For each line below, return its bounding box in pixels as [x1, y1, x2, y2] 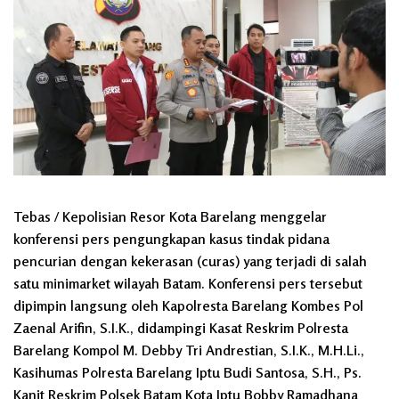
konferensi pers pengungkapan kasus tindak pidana [13, 229, 330, 248]
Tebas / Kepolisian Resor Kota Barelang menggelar [13, 207, 327, 225]
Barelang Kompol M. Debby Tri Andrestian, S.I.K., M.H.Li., [13, 340, 364, 359]
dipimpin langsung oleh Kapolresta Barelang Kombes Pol [13, 296, 363, 314]
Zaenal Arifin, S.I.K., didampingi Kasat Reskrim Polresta [13, 318, 348, 337]
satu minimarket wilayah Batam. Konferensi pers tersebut [13, 273, 362, 292]
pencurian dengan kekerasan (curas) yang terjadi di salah [13, 251, 367, 270]
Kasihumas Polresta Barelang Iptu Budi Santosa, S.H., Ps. [13, 362, 362, 381]
